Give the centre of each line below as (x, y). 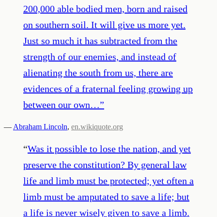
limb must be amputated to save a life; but (106, 196)
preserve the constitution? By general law (105, 164)
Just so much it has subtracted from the (100, 40)
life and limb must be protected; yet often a (108, 180)
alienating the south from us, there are (98, 72)
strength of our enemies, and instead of (100, 56)
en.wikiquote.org (97, 126)
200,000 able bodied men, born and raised (105, 8)
